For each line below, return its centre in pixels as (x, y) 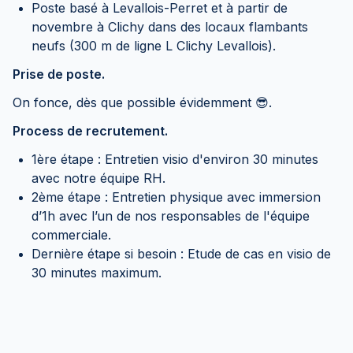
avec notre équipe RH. (98, 178)
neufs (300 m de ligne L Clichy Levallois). (154, 46)
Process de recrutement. (90, 131)
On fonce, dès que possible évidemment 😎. (142, 102)
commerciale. (71, 235)
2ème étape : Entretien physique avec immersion (176, 197)
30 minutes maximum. (97, 273)
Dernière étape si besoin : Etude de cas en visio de (181, 254)
